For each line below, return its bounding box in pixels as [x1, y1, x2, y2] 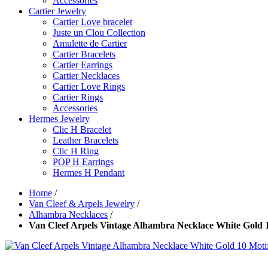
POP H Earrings [53, 157, 114, 167]
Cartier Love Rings [53, 81, 125, 92]
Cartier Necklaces [53, 71, 120, 81]
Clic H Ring [53, 146, 99, 157]
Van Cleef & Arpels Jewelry [29, 199, 135, 209]
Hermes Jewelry [29, 114, 90, 124]
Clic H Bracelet [53, 124, 111, 135]
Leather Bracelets [53, 135, 118, 146]
